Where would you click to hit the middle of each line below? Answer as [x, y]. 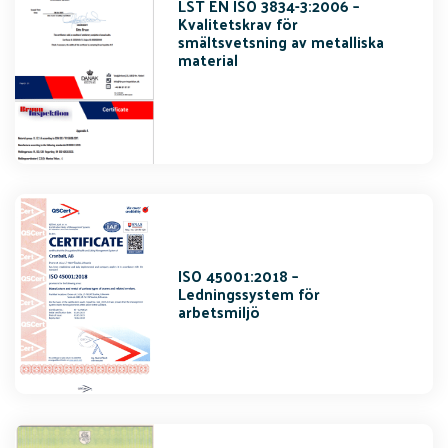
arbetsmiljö [219, 311]
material [208, 60]
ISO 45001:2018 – [238, 275]
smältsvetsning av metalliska [281, 42]
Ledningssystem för [249, 293]
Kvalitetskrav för [238, 24]
